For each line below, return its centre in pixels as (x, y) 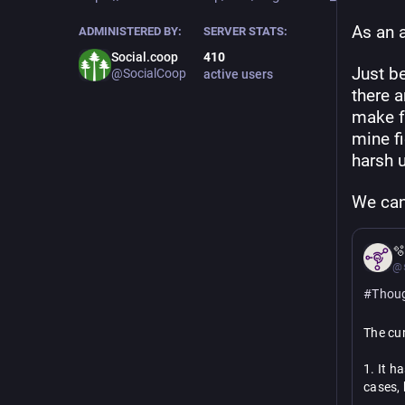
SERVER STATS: (245, 31)
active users (238, 74)
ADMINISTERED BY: (130, 31)
